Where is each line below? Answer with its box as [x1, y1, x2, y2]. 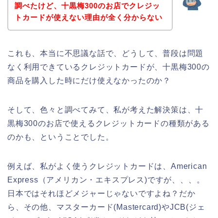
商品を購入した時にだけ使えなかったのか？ [7, 76, 171, 85]
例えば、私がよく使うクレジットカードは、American [7, 162, 207, 170]
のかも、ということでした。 [7, 132, 114, 141]
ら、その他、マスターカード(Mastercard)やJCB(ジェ [7, 202, 205, 211]
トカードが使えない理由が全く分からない [14, 13, 163, 21]
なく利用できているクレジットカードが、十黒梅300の [7, 62, 210, 71]
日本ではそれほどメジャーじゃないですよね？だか [7, 189, 196, 198]
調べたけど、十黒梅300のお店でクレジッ [14, 1, 160, 10]
